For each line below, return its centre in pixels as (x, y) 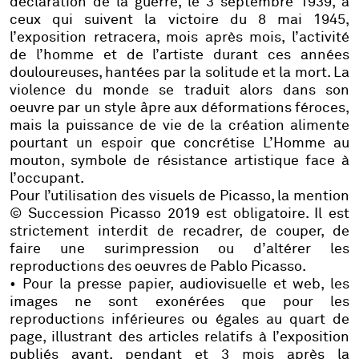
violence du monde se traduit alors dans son (179, 91)
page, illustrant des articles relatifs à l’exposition (179, 338)
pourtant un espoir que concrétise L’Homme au (179, 144)
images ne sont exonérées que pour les (179, 303)
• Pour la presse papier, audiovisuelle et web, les (179, 285)
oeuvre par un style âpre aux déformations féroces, (179, 109)
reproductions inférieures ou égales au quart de (179, 320)
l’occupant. (47, 179)
